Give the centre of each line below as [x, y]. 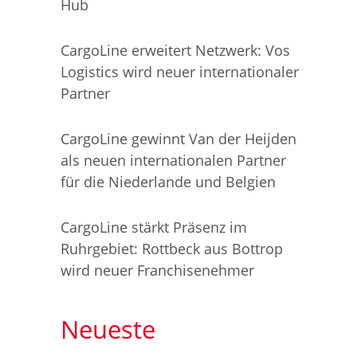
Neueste [108, 329]
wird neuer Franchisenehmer [157, 270]
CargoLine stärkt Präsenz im [154, 227]
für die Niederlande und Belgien [168, 181]
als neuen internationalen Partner [173, 160]
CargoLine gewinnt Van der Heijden [178, 138]
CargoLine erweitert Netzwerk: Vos [175, 50]
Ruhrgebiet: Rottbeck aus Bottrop [172, 248]
